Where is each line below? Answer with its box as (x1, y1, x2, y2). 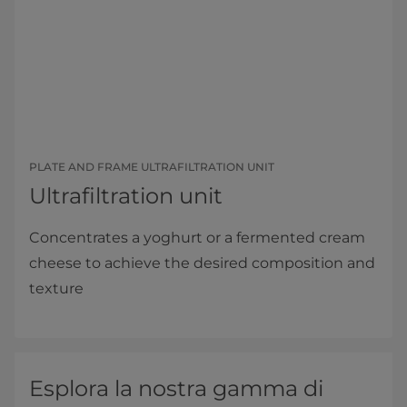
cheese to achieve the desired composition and (29, 253, 375, 272)
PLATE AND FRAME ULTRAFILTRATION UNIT (29, 159, 274, 174)
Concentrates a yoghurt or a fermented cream (29, 228, 365, 246)
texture (29, 279, 84, 297)
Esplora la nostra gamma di (29, 374, 323, 402)
